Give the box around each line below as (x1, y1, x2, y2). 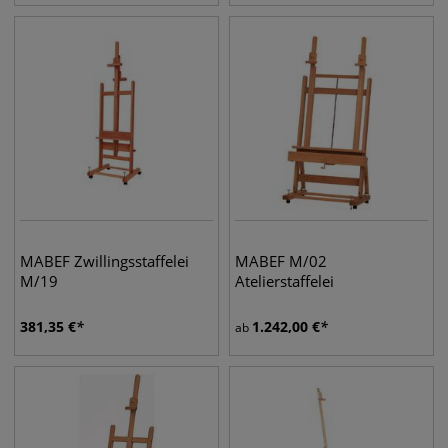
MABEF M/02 (235, 251, 327, 271)
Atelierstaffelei (235, 271, 334, 291)
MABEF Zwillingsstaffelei (20, 251, 189, 271)
